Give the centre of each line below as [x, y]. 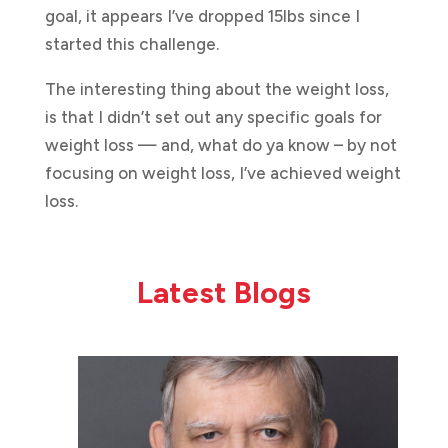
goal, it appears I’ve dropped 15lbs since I [202, 15]
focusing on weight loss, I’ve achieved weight [222, 172]
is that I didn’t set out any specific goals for [213, 116]
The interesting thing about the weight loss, [216, 88]
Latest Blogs [223, 292]
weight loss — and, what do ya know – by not [220, 144]
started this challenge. [133, 43]
